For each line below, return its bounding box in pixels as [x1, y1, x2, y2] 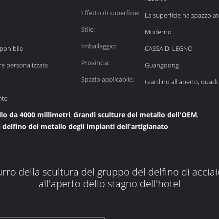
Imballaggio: [81, 42, 116, 50]
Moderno [145, 27, 172, 36]
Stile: [81, 25, 95, 34]
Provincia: [81, 58, 109, 67]
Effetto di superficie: [81, 8, 139, 17]
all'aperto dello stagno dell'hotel [38, 177, 181, 190]
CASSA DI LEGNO [145, 44, 193, 53]
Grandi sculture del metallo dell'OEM [73, 110, 197, 119]
